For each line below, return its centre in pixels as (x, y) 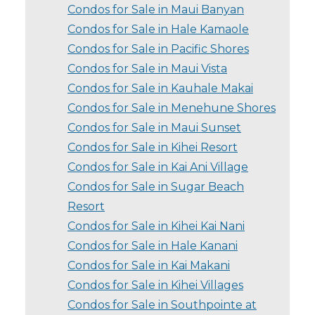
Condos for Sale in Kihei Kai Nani (156, 226)
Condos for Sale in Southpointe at (162, 304)
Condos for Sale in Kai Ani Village (158, 167)
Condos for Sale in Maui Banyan (156, 9)
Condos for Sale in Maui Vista (147, 68)
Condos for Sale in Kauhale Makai (160, 88)
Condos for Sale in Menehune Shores (172, 108)
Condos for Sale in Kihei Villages (155, 285)
